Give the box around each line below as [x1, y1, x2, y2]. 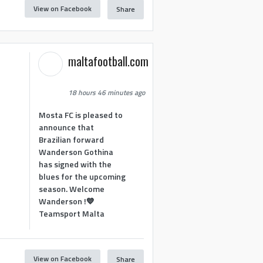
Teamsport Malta [39, 207, 105, 220]
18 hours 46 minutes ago [68, 87, 146, 98]
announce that [39, 120, 95, 133]
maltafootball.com [68, 52, 149, 70]
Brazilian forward [39, 133, 104, 146]
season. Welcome [39, 182, 105, 195]
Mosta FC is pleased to [39, 108, 123, 121]
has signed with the [39, 157, 112, 170]
